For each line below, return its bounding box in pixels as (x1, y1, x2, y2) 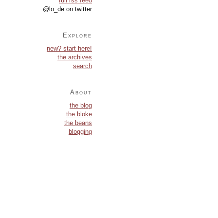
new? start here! (47, 44, 92, 52)
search (73, 62, 92, 70)
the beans (64, 119, 92, 127)
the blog (70, 101, 92, 109)
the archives (57, 53, 92, 61)
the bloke (66, 110, 92, 118)
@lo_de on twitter (43, 5, 92, 13)
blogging (69, 127, 92, 135)
